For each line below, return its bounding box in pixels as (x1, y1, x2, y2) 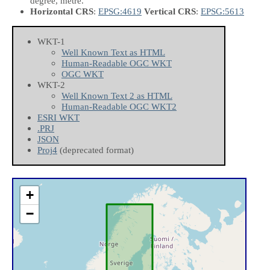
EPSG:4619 (98, 5, 142, 16)
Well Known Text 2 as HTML (61, 90, 172, 101)
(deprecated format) (57, 145, 134, 155)
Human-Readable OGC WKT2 (61, 101, 177, 112)
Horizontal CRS (30, 5, 93, 16)
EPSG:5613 (201, 5, 244, 16)
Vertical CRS (144, 5, 196, 16)
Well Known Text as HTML (61, 47, 165, 58)
